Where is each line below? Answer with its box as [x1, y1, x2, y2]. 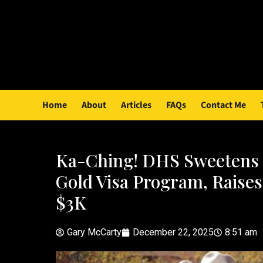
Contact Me [201, 99, 246, 112]
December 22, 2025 [132, 227, 214, 238]
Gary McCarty [66, 227, 122, 238]
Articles [121, 99, 151, 112]
